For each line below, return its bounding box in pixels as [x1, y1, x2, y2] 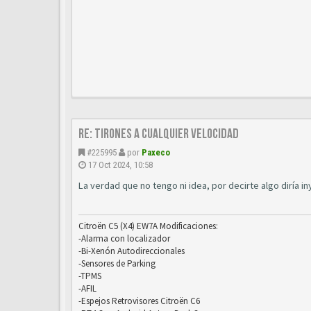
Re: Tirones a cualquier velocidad [78, 126, 239, 142]
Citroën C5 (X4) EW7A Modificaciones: [78, 220, 218, 232]
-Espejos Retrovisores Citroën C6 [78, 295, 200, 307]
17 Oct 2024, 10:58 [88, 160, 153, 170]
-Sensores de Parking [78, 258, 155, 269]
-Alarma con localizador [78, 233, 170, 244]
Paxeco [142, 147, 170, 158]
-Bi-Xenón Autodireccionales [78, 245, 185, 257]
